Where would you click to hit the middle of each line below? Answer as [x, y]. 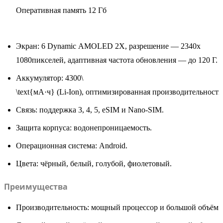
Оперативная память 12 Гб [61, 10]
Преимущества [36, 187]
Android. [112, 146]
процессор [139, 208]
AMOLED [95, 46]
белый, [81, 164]
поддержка [58, 110]
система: [82, 146]
